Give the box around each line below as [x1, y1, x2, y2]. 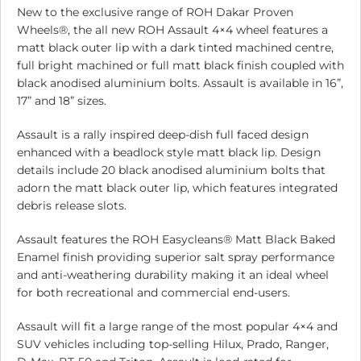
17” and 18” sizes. [17, 93, 106, 109]
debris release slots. [17, 198, 127, 214]
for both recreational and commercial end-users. [17, 285, 290, 301]
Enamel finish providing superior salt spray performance [17, 250, 334, 265]
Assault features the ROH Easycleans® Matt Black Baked [17, 232, 335, 247]
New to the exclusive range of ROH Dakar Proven [17, 5, 293, 20]
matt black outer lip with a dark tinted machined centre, [17, 40, 334, 56]
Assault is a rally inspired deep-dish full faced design [17, 127, 309, 143]
